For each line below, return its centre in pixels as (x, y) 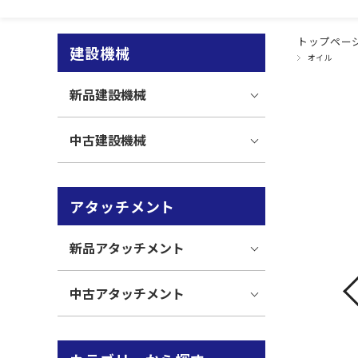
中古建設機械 (108, 140)
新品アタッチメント (127, 248)
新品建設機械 (108, 94)
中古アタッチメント (127, 293)
